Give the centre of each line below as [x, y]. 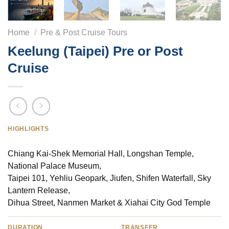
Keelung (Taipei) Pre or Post [95, 51]
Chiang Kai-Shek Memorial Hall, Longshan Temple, [101, 153]
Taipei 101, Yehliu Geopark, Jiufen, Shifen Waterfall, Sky [109, 178]
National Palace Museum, [54, 166]
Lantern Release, [39, 190]
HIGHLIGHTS [28, 129]
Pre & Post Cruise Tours [84, 33]
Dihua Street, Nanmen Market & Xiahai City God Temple [109, 202]
